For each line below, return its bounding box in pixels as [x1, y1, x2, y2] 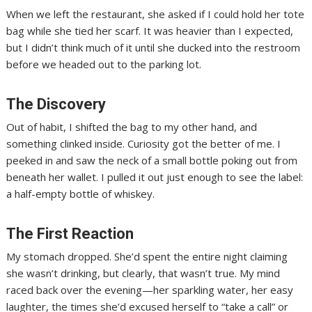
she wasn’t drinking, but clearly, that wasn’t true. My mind [6, 266, 281, 281]
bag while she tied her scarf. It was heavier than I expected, [6, 24, 294, 38]
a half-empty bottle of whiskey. [6, 187, 155, 201]
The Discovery [6, 95, 107, 114]
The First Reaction [6, 225, 134, 243]
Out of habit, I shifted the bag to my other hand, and [6, 120, 258, 134]
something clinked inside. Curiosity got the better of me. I [6, 136, 281, 151]
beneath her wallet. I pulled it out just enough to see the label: [6, 170, 304, 185]
